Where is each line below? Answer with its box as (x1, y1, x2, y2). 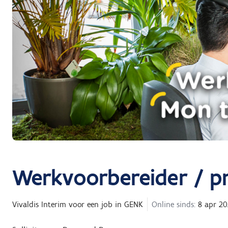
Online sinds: (152, 199, 195, 210)
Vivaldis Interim (12, 199, 66, 210)
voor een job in (69, 199, 122, 210)
